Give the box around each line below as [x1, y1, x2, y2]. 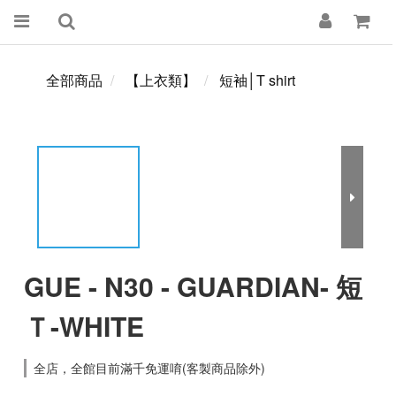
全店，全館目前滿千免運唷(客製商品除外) [34, 359, 265, 377]
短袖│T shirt [219, 70, 295, 90]
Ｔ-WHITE [24, 307, 144, 345]
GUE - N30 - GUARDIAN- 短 [24, 267, 362, 305]
